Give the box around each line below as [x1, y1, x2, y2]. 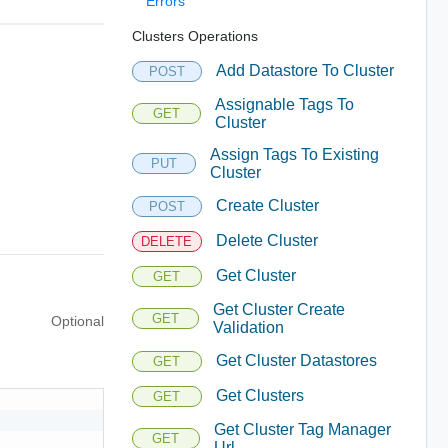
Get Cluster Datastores [215, 352, 377, 369]
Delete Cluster [215, 232, 318, 249]
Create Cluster [215, 197, 319, 214]
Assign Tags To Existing [210, 145, 380, 163]
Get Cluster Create [212, 300, 345, 318]
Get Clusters [215, 387, 304, 404]
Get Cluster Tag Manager [213, 420, 391, 438]
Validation [212, 318, 284, 336]
